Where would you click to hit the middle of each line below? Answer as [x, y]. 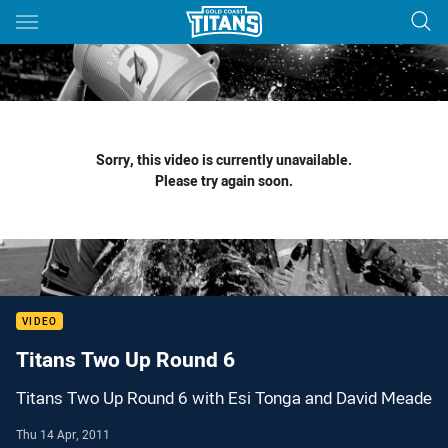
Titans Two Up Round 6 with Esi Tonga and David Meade [224, 398]
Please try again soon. [224, 180]
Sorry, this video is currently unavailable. [224, 159]
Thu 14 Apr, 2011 [63, 434]
